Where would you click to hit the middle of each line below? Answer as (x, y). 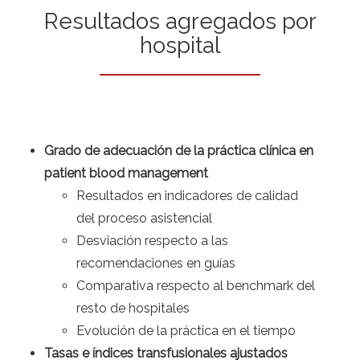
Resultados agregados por (180, 21)
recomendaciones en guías (156, 263)
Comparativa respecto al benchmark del (196, 286)
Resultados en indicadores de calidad (187, 196)
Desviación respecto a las (152, 241)
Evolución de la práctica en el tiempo (186, 331)
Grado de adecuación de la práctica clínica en (179, 151)
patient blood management (126, 173)
